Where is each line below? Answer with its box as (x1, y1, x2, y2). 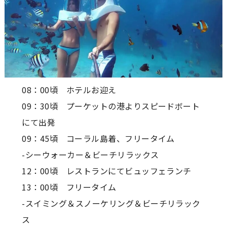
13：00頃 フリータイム (22, 181, 117, 194)
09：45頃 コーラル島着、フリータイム (22, 132, 175, 145)
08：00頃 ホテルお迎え (22, 84, 117, 96)
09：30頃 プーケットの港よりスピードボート (22, 100, 200, 112)
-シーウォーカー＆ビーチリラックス (22, 148, 159, 161)
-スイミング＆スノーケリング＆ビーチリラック (22, 197, 201, 210)
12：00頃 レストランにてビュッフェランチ (22, 165, 192, 177)
